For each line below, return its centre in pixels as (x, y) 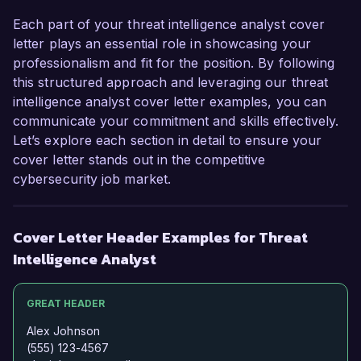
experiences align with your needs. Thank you (172, 41)
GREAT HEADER (66, 304)
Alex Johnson (63, 331)
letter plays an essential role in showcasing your (162, 44)
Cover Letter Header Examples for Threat (160, 238)
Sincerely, (65, 100)
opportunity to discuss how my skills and (155, 22)
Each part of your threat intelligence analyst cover (169, 25)
